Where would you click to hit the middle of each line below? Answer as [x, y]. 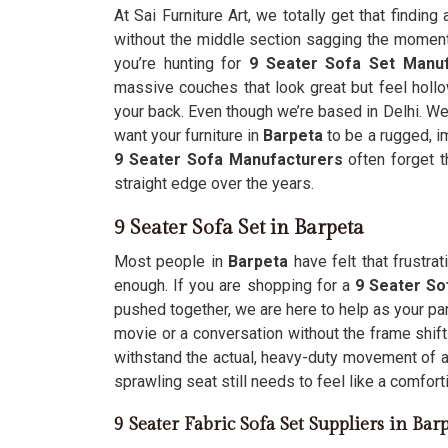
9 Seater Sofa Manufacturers [228, 159]
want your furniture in [189, 135]
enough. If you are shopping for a [232, 285]
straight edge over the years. [214, 183]
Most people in [171, 261]
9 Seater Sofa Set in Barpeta [239, 228]
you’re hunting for [181, 63]
